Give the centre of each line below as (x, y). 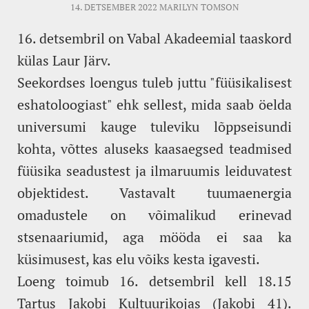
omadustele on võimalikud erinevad (154, 215)
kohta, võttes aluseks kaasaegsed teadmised (154, 148)
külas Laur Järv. (64, 60)
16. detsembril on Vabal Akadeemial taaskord (154, 38)
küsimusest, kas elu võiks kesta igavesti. (139, 259)
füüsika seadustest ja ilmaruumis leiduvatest (154, 170)
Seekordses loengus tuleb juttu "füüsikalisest (154, 82)
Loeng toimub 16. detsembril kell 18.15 (154, 281)
